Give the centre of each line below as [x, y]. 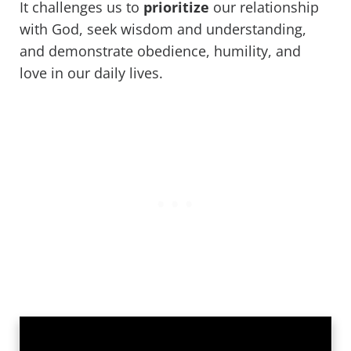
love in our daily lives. [93, 73]
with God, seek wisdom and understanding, [163, 29]
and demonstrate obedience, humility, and [160, 51]
